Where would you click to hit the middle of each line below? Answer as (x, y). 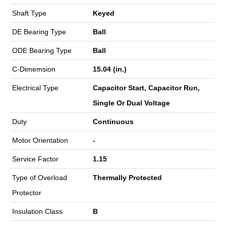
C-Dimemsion (34, 69)
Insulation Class (37, 212)
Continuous (113, 122)
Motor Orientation (40, 140)
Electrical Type (35, 88)
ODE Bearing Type (42, 51)
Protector (27, 193)
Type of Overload (40, 178)
